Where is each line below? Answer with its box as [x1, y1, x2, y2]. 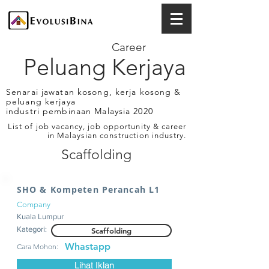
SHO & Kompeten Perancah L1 [17, 184, 160, 195]
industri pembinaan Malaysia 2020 [6, 106, 153, 116]
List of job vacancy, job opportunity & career [8, 122, 186, 131]
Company [17, 200, 50, 209]
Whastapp [65, 241, 110, 252]
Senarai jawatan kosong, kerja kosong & [6, 86, 181, 97]
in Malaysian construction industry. [47, 131, 186, 140]
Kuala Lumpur [17, 212, 64, 221]
